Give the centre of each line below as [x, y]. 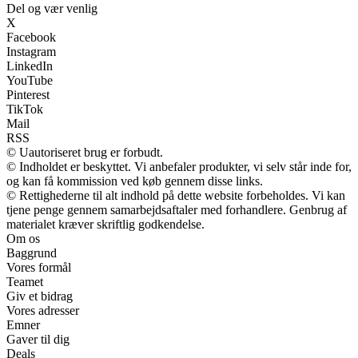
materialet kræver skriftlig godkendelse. [105, 225]
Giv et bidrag [40, 296]
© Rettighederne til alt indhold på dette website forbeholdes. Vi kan [176, 196]
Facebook [31, 38]
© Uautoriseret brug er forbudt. [85, 153]
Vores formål [39, 268]
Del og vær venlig [52, 9]
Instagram [31, 52]
